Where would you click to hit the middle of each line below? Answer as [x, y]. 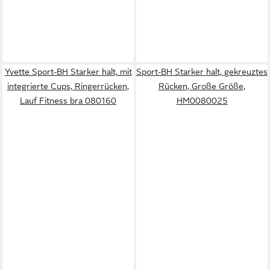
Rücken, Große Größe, [202, 86]
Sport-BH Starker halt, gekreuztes [202, 71]
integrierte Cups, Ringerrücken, [68, 86]
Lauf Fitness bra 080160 [68, 100]
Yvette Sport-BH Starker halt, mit [68, 71]
